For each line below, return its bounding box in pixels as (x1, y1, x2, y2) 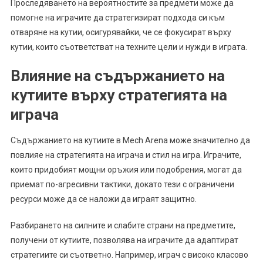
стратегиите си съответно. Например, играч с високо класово (10, 249, 248, 259)
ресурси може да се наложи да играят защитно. (10, 194, 197, 204)
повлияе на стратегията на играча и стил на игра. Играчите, (10, 150, 241, 160)
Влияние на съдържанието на (10, 66, 225, 85)
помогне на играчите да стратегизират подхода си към (10, 12, 225, 22)
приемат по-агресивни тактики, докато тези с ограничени (10, 179, 234, 189)
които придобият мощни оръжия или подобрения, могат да (10, 164, 242, 174)
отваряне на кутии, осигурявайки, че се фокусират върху (10, 27, 231, 37)
